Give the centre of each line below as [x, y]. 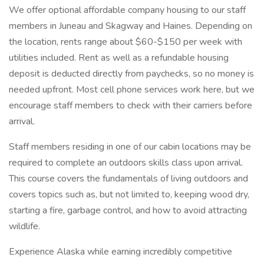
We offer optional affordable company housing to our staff [127, 10]
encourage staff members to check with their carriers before [131, 105]
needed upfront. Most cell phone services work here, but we [132, 90]
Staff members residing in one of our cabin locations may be [130, 147]
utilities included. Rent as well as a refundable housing [119, 58]
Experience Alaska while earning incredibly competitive [121, 252]
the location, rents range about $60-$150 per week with [126, 42]
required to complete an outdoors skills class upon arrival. [126, 163]
